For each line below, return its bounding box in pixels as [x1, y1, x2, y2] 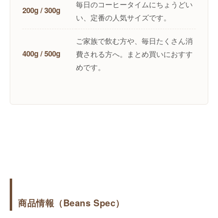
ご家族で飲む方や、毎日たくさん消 [76, 36, 193, 46]
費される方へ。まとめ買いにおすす [76, 49, 193, 59]
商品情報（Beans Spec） [18, 196, 125, 209]
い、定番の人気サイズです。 [76, 12, 171, 22]
